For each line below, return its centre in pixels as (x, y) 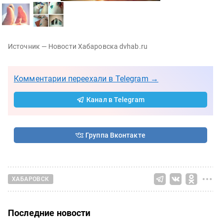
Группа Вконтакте (115, 135)
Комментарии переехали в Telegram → (86, 78)
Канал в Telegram (115, 99)
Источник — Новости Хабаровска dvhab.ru (78, 46)
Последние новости (49, 213)
